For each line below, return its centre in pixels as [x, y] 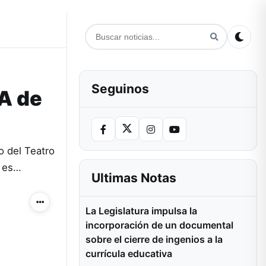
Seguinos [120, 89]
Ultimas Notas [134, 178]
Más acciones [63, 205]
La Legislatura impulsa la [141, 211]
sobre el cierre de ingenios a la [154, 239]
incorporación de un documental [159, 225]
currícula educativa [129, 254]
